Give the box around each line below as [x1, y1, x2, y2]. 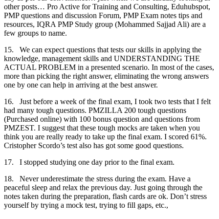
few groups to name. [4, 28, 67, 37]
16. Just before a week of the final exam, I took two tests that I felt [4, 97, 211, 106]
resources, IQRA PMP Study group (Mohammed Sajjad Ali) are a [4, 20, 206, 28]
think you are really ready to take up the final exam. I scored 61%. [4, 132, 207, 141]
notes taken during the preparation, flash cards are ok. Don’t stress [4, 192, 207, 200]
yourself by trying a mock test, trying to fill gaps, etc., [4, 200, 168, 209]
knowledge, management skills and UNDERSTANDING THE [4, 54, 200, 63]
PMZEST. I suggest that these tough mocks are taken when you [4, 123, 200, 132]
